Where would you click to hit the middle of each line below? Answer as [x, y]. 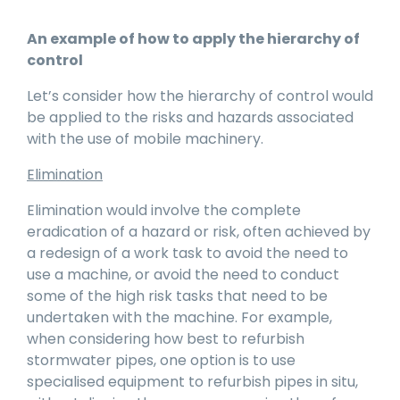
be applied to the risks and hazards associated [190, 118]
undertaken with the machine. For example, [179, 318]
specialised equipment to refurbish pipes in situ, [192, 382]
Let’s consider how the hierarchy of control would [200, 96]
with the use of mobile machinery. [145, 139]
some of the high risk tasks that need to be [177, 296]
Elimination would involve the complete [164, 211]
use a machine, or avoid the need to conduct [183, 275]
